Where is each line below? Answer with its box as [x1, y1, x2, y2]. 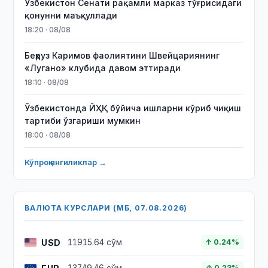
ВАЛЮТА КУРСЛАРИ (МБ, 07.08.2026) [25, 203, 188, 212]
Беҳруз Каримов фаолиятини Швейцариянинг [25, 50, 220, 60]
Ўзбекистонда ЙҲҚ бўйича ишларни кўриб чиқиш [25, 103, 242, 113]
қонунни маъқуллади [25, 10, 118, 20]
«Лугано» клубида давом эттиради [25, 63, 181, 73]
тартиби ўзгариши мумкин [25, 115, 141, 126]
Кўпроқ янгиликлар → [25, 157, 107, 167]
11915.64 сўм [68, 237, 123, 247]
